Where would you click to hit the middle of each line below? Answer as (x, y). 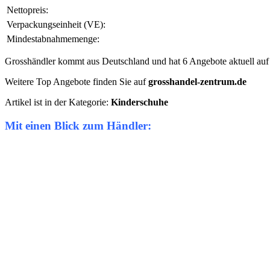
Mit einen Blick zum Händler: (78, 125)
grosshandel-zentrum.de (197, 82)
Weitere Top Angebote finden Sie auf (77, 82)
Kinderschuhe (140, 102)
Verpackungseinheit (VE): (56, 25)
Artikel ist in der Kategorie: (58, 102)
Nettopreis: (27, 10)
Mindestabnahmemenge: (53, 39)
